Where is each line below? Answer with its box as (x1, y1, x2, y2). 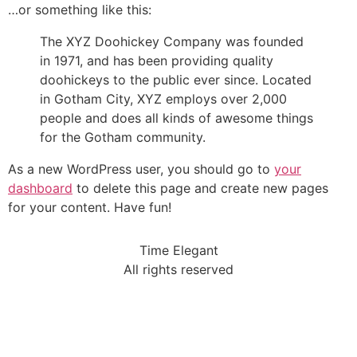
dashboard (8, 180, 73, 196)
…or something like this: (8, 2, 151, 18)
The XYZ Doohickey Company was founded (40, 33, 304, 49)
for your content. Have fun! (8, 199, 171, 215)
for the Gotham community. (40, 129, 206, 145)
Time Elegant (139, 242, 218, 259)
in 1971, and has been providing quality (40, 53, 273, 69)
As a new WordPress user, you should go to (8, 161, 274, 177)
